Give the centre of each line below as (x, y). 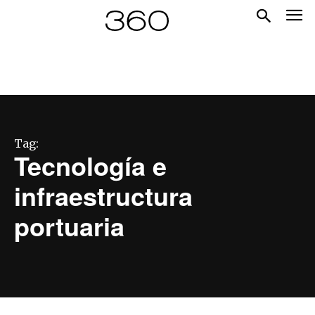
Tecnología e (90, 165)
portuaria (69, 225)
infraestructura (103, 195)
